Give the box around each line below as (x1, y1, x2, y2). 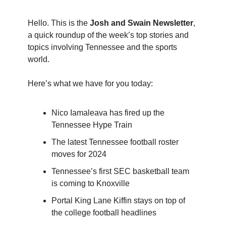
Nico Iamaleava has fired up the (51, 108, 164, 117)
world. (28, 55, 49, 64)
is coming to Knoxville (51, 179, 130, 188)
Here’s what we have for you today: (28, 79, 153, 88)
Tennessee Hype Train (51, 121, 132, 129)
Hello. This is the (28, 19, 90, 27)
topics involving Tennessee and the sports (28, 43, 177, 51)
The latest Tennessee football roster (51, 138, 179, 146)
